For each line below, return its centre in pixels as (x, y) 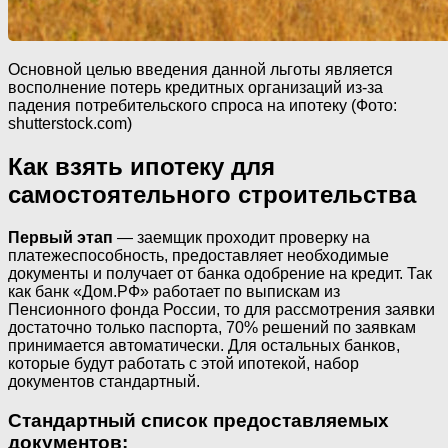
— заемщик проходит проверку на (241, 237)
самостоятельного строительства (212, 195)
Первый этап (60, 237)
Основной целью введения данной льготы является (200, 70)
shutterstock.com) (70, 124)
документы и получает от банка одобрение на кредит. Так (220, 273)
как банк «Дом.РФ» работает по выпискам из (174, 291)
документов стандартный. (104, 381)
